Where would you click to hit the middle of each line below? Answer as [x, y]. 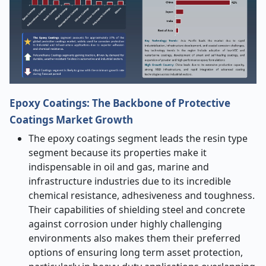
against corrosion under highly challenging [125, 224]
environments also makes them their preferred [134, 238]
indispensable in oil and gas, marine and [119, 167]
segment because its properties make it [118, 153]
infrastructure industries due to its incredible [130, 181]
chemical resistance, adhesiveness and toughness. [142, 195]
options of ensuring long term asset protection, [136, 252]
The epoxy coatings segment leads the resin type [138, 138]
